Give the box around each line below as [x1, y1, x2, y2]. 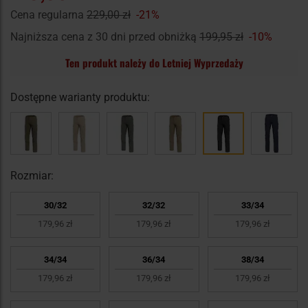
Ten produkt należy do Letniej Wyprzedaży [65, 55, 243, 71]
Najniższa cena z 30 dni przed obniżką [10, 30, 199, 44]
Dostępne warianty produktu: [10, 91, 150, 104]
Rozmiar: [10, 169, 54, 183]
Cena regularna [10, 8, 87, 22]
